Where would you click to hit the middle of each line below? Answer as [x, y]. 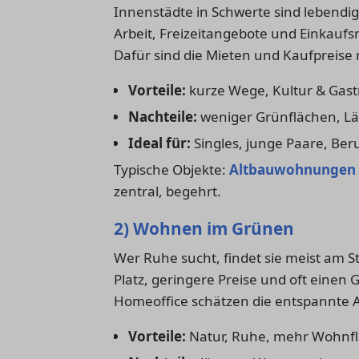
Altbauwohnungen [292, 169]
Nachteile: [162, 116]
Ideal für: [159, 143]
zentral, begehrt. [167, 191]
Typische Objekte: [171, 169]
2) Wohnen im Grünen [204, 228]
